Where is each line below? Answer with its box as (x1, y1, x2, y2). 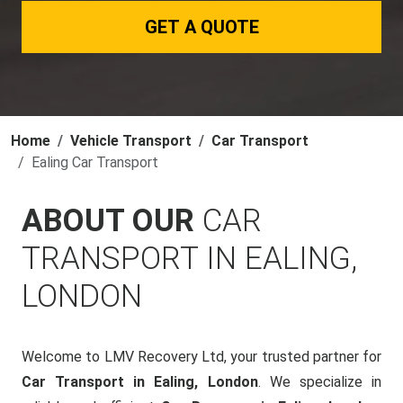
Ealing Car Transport (31, 154, 158, 171)
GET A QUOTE (144, 16, 259, 38)
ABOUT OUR (22, 202, 202, 239)
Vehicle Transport (70, 132, 192, 149)
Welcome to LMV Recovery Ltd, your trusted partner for (22, 348, 381, 365)
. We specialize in (257, 373, 382, 390)
